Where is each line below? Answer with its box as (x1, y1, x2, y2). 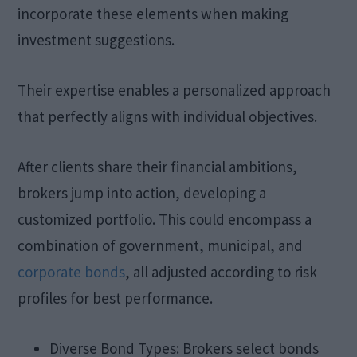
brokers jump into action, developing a (18, 182, 267, 202)
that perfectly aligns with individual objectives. (18, 106, 318, 126)
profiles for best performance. (18, 288, 214, 308)
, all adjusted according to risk (125, 261, 318, 281)
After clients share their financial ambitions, (18, 156, 298, 176)
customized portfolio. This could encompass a (18, 209, 312, 229)
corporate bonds (18, 261, 126, 281)
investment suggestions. (18, 29, 175, 49)
